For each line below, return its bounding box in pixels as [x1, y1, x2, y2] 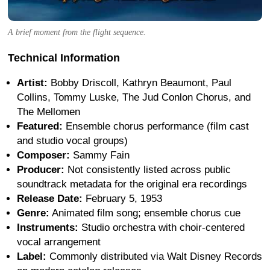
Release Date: [17, 192, 83, 204]
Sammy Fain [70, 149, 130, 161]
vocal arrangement [17, 236, 101, 248]
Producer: [17, 163, 64, 175]
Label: [17, 250, 46, 262]
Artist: [17, 77, 48, 89]
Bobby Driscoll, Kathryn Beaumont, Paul [48, 77, 231, 89]
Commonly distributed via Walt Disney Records [46, 250, 262, 262]
